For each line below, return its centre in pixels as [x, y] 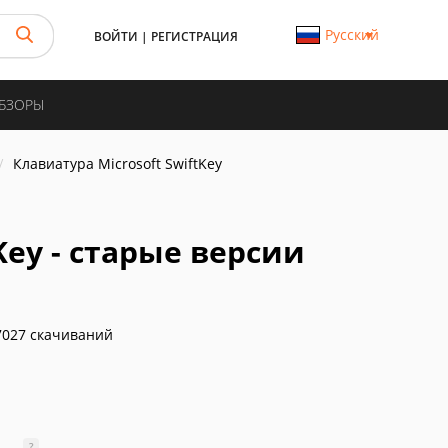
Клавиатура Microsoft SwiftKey [117, 163]
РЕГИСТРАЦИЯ [194, 36]
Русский [351, 34]
